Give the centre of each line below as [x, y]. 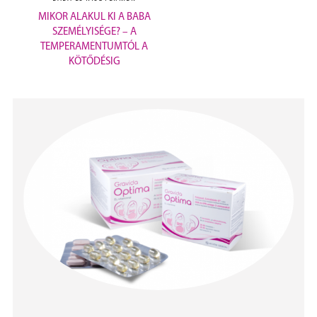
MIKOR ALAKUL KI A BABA [94, 18]
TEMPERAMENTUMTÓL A [94, 47]
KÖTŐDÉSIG [94, 62]
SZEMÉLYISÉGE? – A [94, 33]
